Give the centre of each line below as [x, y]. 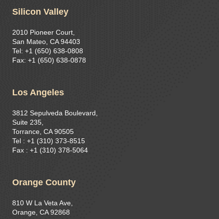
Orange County [44, 183]
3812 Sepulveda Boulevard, [55, 113]
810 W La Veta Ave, [43, 203]
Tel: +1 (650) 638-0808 [48, 51]
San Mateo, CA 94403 [46, 42]
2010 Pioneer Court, [44, 33]
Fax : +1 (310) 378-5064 [50, 150]
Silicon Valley [40, 12]
